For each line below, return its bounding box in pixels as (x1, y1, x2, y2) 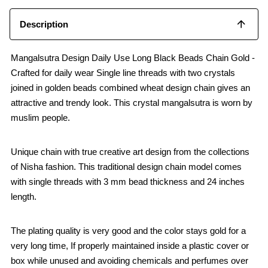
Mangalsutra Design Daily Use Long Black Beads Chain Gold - (11, 52, 255, 63)
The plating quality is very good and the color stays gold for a (11, 225, 246, 236)
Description (20, 19, 68, 29)
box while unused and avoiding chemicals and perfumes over (11, 255, 248, 266)
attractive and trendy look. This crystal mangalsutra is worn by (11, 97, 252, 108)
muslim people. (11, 112, 72, 123)
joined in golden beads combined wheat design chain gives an (11, 82, 250, 93)
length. (11, 191, 36, 202)
